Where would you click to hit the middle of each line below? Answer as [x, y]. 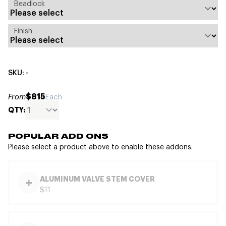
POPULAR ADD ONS [58, 137]
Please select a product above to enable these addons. [100, 147]
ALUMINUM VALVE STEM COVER [97, 179]
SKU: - [18, 73]
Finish [23, 31]
